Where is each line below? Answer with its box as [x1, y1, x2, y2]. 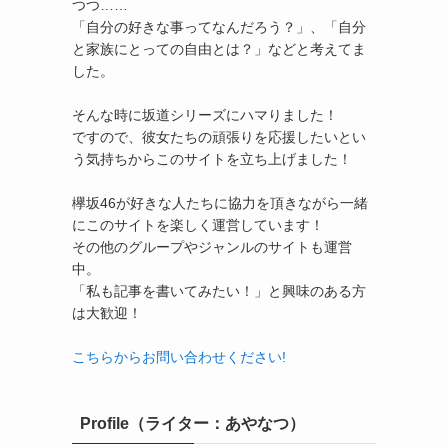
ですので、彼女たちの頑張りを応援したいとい [72, 129, 366, 145]
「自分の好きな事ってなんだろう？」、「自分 [72, 19, 366, 35]
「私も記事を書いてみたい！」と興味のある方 [72, 283, 366, 299]
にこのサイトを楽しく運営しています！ [72, 217, 324, 233]
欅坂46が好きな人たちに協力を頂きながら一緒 [72, 195, 368, 211]
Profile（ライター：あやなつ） [80, 415, 305, 432]
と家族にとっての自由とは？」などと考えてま [72, 41, 366, 57]
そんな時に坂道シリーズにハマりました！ [72, 107, 338, 123]
